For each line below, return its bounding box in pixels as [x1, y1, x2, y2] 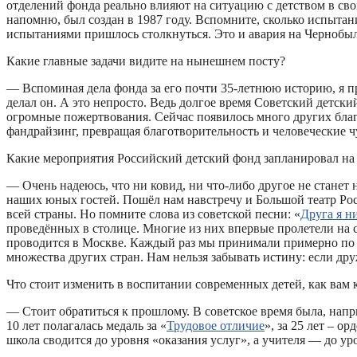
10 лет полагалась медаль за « [6, 318, 167, 332]
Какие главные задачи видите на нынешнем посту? [6, 53, 285, 68]
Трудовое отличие [167, 318, 265, 332]
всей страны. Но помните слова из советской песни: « [6, 206, 300, 221]
